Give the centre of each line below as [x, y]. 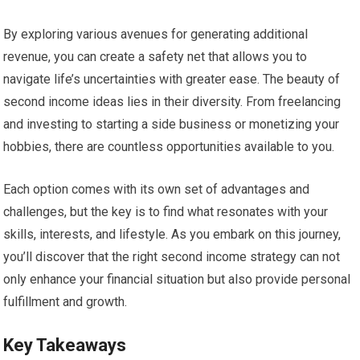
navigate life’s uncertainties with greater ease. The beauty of [172, 79]
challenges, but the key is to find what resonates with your [166, 212]
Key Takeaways [65, 345]
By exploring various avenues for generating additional [156, 34]
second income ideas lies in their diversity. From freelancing [172, 102]
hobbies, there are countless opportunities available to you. [169, 147]
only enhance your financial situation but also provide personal [177, 279]
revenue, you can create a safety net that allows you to [155, 57]
